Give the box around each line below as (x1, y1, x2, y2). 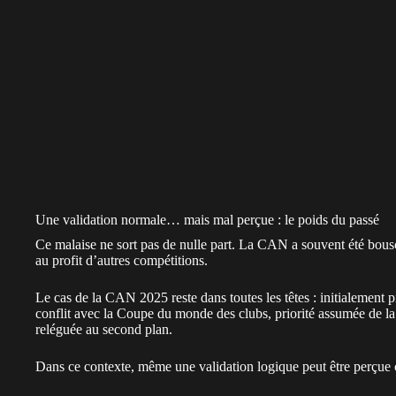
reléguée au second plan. (35, 321, 172, 337)
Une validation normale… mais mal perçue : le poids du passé (35, 211, 379, 227)
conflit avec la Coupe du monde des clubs (35, 305, 268, 321)
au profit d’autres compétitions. (35, 252, 208, 268)
